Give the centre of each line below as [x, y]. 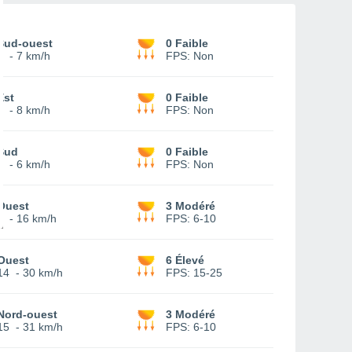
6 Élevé [185, 260]
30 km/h [43, 273]
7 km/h [33, 56]
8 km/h [33, 110]
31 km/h [43, 327]
